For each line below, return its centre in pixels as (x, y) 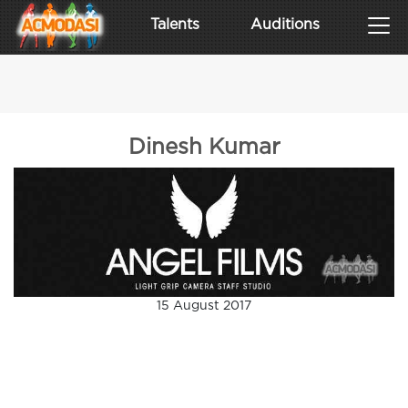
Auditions (286, 25)
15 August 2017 (204, 306)
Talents (174, 25)
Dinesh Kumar (204, 148)
